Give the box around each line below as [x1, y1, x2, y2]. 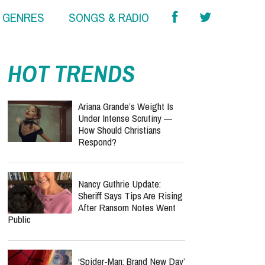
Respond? [78, 135, 117, 148]
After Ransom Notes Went [78, 201, 176, 214]
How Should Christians [78, 123, 161, 137]
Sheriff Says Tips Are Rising [78, 189, 183, 202]
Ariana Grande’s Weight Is [78, 99, 173, 113]
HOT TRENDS [8, 58, 135, 89]
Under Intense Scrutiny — [78, 111, 172, 125]
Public [8, 212, 31, 226]
